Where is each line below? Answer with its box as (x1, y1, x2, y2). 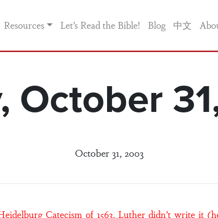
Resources (4, 18, 45, 32)
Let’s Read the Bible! (60, 18, 140, 32)
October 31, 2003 (74, 145, 144, 160)
